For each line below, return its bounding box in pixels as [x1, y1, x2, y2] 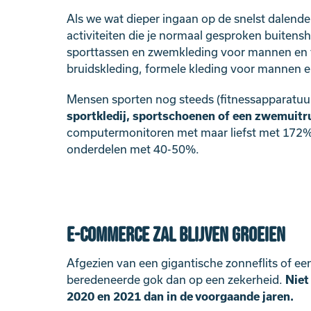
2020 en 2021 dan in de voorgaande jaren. [67, 289, 294, 303]
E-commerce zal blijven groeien [67, 223, 285, 249]
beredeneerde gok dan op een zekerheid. [67, 273, 285, 287]
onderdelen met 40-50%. [67, 142, 199, 156]
